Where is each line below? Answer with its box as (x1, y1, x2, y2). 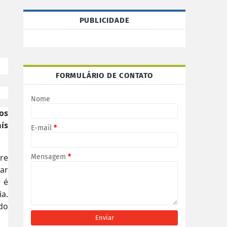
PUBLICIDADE (79, 16, 130, 25)
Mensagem (31, 153, 68, 161)
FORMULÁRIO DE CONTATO (56, 71, 153, 80)
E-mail (31, 124, 54, 132)
